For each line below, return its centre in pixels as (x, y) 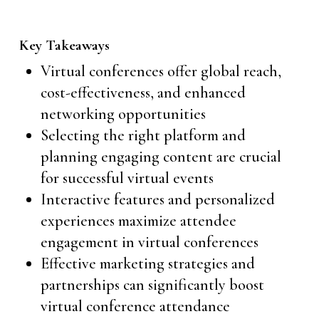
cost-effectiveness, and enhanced (143, 93)
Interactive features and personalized (157, 199)
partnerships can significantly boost (152, 285)
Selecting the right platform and (143, 135)
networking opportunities (123, 114)
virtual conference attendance (135, 306)
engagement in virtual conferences (149, 242)
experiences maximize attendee (138, 221)
